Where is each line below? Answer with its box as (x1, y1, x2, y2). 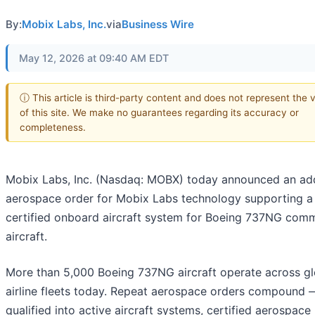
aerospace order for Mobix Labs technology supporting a (6, 191, 313, 206)
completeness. (20, 121, 86, 133)
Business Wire (122, 18, 194, 31)
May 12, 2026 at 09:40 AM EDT (19, 52, 169, 64)
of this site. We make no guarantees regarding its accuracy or (20, 106, 299, 118)
